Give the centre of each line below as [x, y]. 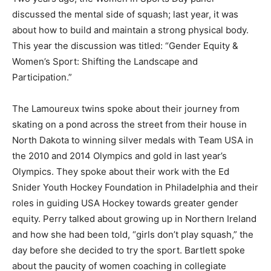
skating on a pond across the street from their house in [129, 124]
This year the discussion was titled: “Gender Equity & [125, 45]
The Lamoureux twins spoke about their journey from [126, 108]
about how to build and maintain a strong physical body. [130, 30]
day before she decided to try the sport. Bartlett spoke [129, 250]
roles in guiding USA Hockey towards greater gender [125, 203]
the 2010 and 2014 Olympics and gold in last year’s [119, 155]
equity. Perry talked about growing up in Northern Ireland [134, 218]
